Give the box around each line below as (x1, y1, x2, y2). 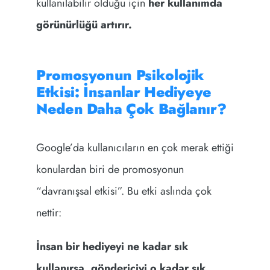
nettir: (36, 204, 61, 221)
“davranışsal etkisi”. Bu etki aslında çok (36, 183, 212, 199)
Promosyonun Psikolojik (36, 64, 205, 86)
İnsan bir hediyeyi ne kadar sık (36, 238, 188, 254)
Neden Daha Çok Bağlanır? (36, 98, 227, 120)
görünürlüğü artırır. (36, 17, 132, 33)
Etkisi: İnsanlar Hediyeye (36, 81, 212, 103)
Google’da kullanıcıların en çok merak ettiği (36, 139, 234, 155)
